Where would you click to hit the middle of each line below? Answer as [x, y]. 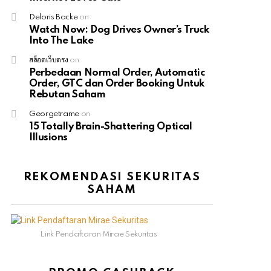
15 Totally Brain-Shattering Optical [111, 127]
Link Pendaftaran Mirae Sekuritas [99, 235]
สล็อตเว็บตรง [49, 60]
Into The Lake [61, 41]
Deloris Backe [54, 18]
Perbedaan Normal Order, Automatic [117, 73]
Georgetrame [54, 114]
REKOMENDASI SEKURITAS [112, 177]
